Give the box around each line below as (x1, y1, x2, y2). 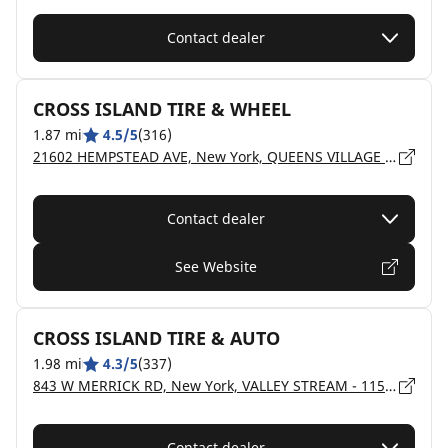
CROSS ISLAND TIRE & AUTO (33, 326, 280, 350)
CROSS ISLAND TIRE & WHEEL (33, 97, 291, 121)
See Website (175, 257, 257, 276)
